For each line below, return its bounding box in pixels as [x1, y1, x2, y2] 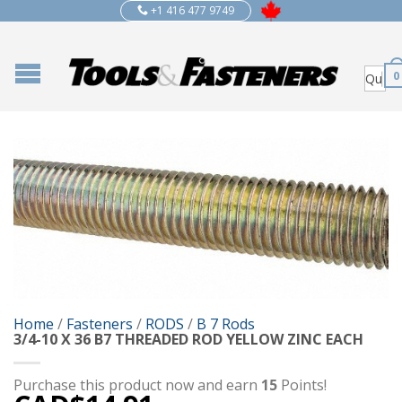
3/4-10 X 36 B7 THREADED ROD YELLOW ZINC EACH [13, 329, 363, 350]
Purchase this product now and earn [13, 375, 261, 396]
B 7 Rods [197, 314, 255, 335]
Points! [277, 375, 327, 396]
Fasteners [66, 314, 133, 335]
